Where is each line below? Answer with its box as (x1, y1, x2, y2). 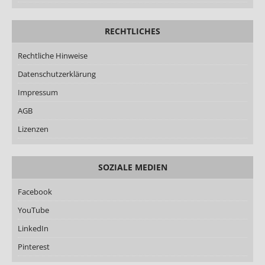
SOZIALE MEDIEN (98, 161, 167, 173)
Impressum (18, 86, 58, 98)
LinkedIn (18, 222, 49, 234)
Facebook (18, 186, 52, 197)
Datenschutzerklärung (18, 68, 96, 79)
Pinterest (18, 241, 50, 252)
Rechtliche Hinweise (18, 50, 88, 61)
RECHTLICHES (105, 25, 160, 37)
